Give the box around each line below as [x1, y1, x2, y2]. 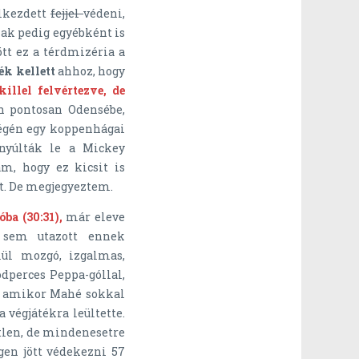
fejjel [50, 6, 84, 22]
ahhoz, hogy [57, 63, 125, 79]
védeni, [83, 6, 126, 22]
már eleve [62, 209, 126, 225]
